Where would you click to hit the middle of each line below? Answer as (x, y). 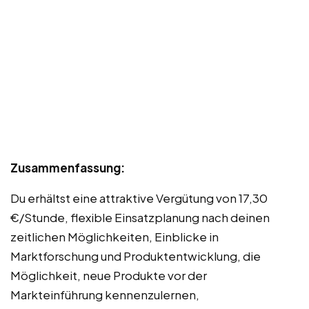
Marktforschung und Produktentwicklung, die (136, 256)
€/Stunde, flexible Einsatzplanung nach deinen (140, 217)
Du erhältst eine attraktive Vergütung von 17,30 (139, 198)
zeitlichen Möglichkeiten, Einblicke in (114, 236)
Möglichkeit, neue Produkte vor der (109, 275)
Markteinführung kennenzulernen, (105, 294)
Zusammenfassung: (68, 167)
